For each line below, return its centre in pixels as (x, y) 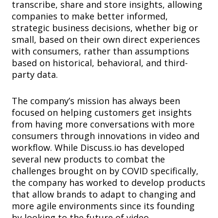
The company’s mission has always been (96, 101)
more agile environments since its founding (103, 206)
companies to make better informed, (90, 16)
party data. (36, 75)
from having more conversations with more (103, 124)
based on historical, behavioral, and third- (100, 63)
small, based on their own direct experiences (106, 40)
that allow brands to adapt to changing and (104, 194)
